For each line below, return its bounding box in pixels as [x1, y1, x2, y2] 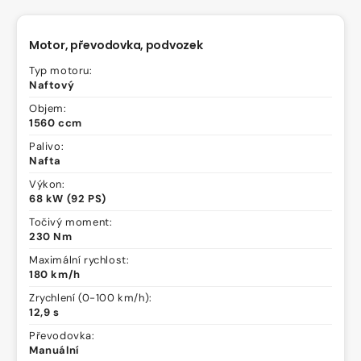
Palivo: [29, 139, 64, 154]
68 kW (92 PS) [29, 192, 106, 206]
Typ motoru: [29, 64, 93, 78]
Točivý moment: [29, 215, 113, 230]
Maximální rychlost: [29, 253, 130, 268]
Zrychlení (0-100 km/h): [29, 291, 152, 305]
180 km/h [29, 268, 81, 282]
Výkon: [29, 177, 65, 192]
